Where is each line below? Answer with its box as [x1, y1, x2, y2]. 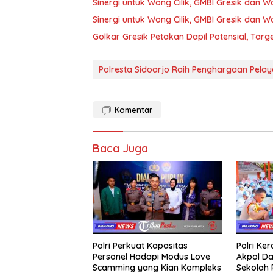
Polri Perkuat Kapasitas [93, 239, 188, 251]
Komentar [115, 104, 152, 115]
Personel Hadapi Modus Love [93, 250, 210, 262]
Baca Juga [93, 141, 148, 155]
